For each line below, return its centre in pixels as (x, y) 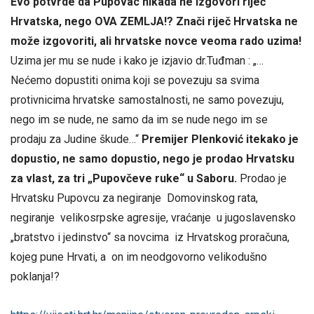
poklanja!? (35, 276)
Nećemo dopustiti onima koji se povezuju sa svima (135, 80)
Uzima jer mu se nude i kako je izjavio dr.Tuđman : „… (137, 60)
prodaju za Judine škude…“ (76, 139)
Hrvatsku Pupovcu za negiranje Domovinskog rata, (134, 198)
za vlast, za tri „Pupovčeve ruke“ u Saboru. (124, 178)
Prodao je (262, 178)
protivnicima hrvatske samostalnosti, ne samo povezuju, (147, 100)
